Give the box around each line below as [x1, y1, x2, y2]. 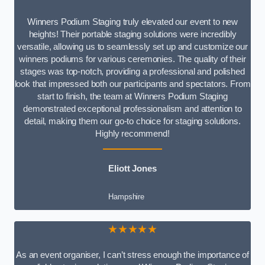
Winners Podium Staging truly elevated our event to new [27, 17, 238, 27]
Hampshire [108, 192, 145, 202]
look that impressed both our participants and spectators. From [14, 79, 251, 89]
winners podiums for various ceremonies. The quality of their [19, 54, 246, 64]
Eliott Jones [108, 163, 157, 173]
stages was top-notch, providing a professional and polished [20, 66, 245, 76]
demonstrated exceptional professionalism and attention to [23, 104, 242, 114]
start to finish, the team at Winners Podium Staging [37, 91, 228, 101]
